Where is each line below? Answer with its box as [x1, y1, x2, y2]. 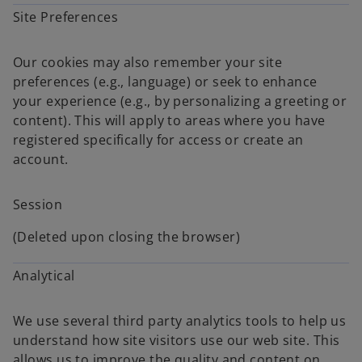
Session [13, 196, 63, 213]
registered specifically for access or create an [13, 131, 304, 149]
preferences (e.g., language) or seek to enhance [13, 73, 318, 90]
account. [13, 150, 69, 168]
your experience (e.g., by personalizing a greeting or [13, 92, 347, 110]
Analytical [13, 267, 75, 284]
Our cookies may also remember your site [13, 53, 283, 71]
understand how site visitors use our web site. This [13, 331, 340, 349]
